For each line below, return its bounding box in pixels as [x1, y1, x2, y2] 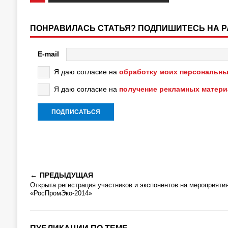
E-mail [37, 49, 59, 58]
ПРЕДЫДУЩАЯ [39, 171, 93, 179]
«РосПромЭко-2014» [30, 189, 92, 197]
